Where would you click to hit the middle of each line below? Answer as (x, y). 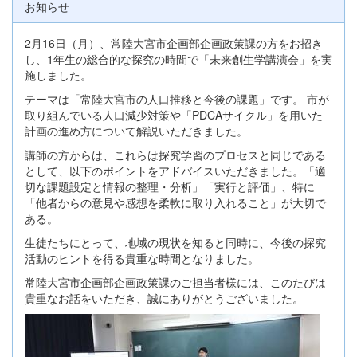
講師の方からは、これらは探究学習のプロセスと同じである (175, 155)
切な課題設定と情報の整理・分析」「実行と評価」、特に (170, 186)
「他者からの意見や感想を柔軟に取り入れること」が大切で (175, 202)
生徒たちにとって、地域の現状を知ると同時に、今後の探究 (175, 242)
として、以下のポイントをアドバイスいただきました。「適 (175, 171)
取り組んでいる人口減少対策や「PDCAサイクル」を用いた (174, 115)
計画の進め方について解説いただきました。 (136, 131)
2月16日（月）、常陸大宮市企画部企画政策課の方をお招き (174, 43)
